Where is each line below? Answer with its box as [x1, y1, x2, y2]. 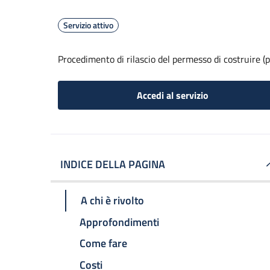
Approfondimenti [80, 213, 159, 230]
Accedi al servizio [136, 88, 209, 102]
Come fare [80, 235, 127, 252]
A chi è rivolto [81, 192, 144, 209]
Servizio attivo [63, 19, 113, 31]
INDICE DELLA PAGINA [60, 156, 165, 172]
